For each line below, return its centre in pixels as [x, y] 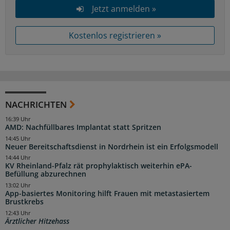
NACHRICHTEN [36, 104]
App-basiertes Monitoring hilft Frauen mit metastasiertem [107, 194]
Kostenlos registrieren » [115, 35]
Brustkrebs [24, 202]
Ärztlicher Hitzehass [37, 221]
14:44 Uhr [18, 158]
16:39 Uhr [18, 119]
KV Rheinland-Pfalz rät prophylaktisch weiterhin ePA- [99, 166]
